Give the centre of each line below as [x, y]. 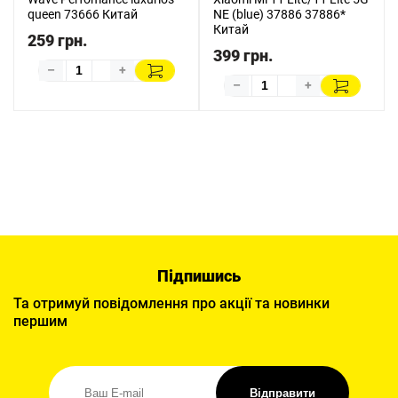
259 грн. [57, 40]
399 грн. [243, 56]
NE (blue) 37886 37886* [279, 14]
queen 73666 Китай [83, 14]
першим [40, 321]
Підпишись [199, 276]
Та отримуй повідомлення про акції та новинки [171, 303]
